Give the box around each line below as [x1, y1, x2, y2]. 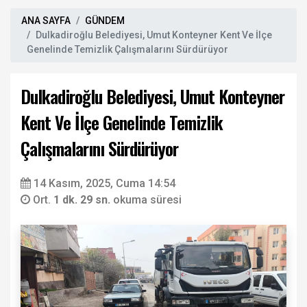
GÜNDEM [85, 15, 125, 27]
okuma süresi [113, 193, 182, 207]
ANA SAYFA [21, 15, 71, 27]
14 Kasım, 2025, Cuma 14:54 [34, 177, 175, 191]
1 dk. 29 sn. [53, 193, 113, 207]
